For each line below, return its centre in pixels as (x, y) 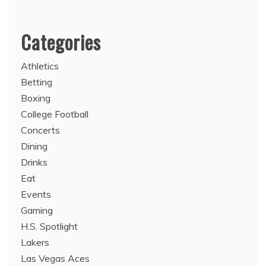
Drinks (34, 162)
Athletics (40, 66)
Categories (61, 42)
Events (36, 194)
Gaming (37, 210)
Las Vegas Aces (55, 258)
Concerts (40, 130)
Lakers (35, 242)
